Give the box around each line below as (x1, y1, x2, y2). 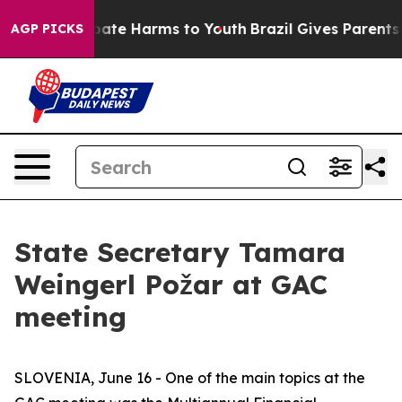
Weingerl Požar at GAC (14, 267, 328, 301)
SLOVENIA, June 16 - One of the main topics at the (14, 369, 365, 387)
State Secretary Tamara (14, 235, 345, 269)
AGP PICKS (11, 21, 83, 37)
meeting (14, 300, 127, 334)
